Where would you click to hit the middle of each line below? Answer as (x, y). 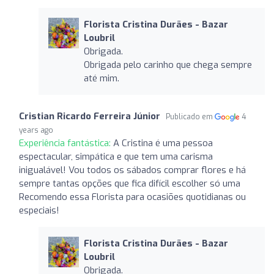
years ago (36, 130)
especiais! (39, 210)
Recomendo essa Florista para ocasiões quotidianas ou (132, 197)
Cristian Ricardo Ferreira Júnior (90, 116)
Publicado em (190, 117)
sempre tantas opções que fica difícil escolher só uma (130, 183)
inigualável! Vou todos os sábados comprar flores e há (132, 170)
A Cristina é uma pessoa (163, 143)
